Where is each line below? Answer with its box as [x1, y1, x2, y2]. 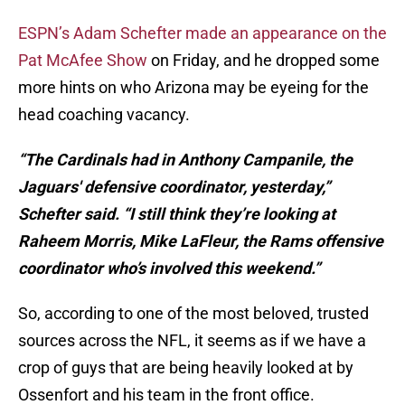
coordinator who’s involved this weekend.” [18, 259, 320, 278]
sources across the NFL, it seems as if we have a [18, 331, 366, 351]
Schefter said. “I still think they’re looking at [18, 204, 335, 224]
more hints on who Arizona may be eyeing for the [18, 78, 369, 98]
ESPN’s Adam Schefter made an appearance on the [18, 24, 387, 43]
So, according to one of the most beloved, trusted [18, 304, 369, 324]
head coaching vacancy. [18, 105, 190, 125]
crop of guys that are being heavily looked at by [18, 358, 353, 378]
